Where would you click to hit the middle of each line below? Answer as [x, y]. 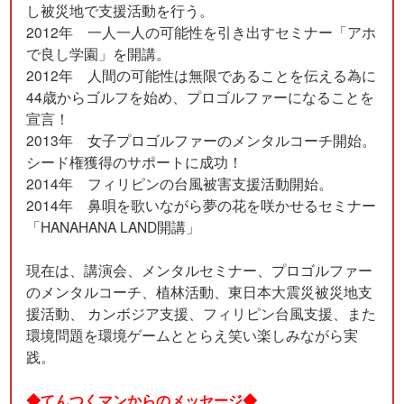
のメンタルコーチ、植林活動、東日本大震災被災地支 [200, 292]
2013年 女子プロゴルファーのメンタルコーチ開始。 [202, 140]
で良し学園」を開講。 [99, 54]
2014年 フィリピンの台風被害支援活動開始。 [180, 184]
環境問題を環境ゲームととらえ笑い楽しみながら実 [193, 335]
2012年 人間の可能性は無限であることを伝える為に [202, 75]
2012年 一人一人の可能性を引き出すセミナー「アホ [202, 32]
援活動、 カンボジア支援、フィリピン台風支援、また [202, 313]
